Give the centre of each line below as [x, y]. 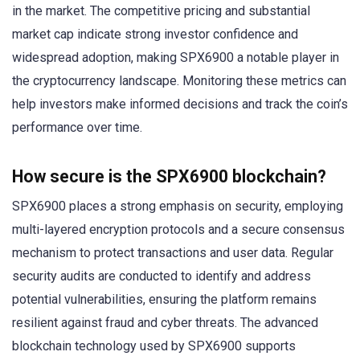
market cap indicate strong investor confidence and [155, 35]
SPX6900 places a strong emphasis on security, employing [178, 206]
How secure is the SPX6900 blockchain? [169, 176]
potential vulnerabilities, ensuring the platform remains [164, 299]
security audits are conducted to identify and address [162, 276]
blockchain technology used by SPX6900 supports [154, 346]
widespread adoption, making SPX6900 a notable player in [176, 58]
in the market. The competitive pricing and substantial [161, 11]
